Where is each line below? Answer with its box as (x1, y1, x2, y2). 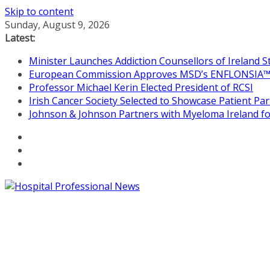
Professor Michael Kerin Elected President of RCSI (29, 81, 253, 94)
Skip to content (5, 5, 74, 18)
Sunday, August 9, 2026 (5, 18, 110, 31)
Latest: (5, 31, 35, 45)
